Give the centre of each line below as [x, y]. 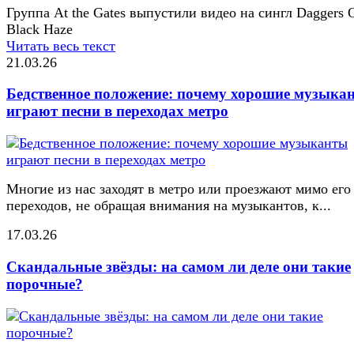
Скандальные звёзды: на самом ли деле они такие [179, 266]
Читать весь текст [61, 45]
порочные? [45, 284]
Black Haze [40, 29]
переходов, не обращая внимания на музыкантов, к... [169, 206]
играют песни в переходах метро [117, 111]
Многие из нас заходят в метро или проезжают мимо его [179, 189]
